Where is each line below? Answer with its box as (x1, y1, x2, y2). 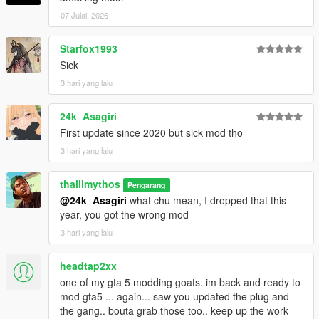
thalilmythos (60, 177, 120, 192)
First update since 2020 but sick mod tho (60, 125, 243, 140)
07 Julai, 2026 (61, 9, 108, 21)
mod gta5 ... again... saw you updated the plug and (60, 289, 289, 304)
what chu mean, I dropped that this (127, 193, 286, 208)
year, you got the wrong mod (60, 207, 189, 222)
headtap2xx (60, 258, 117, 273)
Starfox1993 (60, 41, 117, 56)
